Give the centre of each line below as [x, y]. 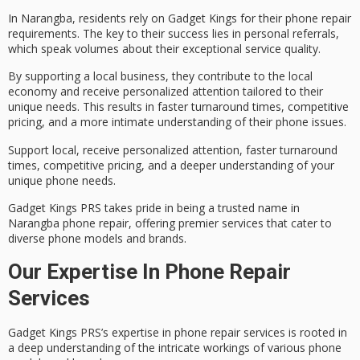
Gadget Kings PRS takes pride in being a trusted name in [154, 208]
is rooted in [316, 332]
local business [129, 76]
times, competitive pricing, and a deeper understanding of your [171, 165]
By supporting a [51, 76]
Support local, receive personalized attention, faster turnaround [173, 149]
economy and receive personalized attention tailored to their [166, 92]
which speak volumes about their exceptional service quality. [164, 49]
